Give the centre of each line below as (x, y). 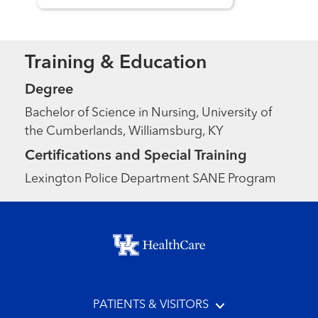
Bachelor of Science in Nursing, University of (149, 114)
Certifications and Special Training (136, 157)
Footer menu (65, 233)
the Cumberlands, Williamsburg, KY (125, 132)
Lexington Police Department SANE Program (151, 180)
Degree (49, 91)
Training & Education (116, 64)
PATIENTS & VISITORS (150, 305)
